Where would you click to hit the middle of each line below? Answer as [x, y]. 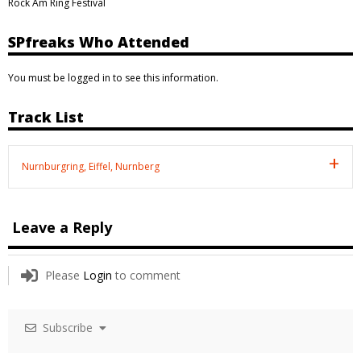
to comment [146, 275]
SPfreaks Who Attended [99, 41]
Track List [46, 116]
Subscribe [68, 327]
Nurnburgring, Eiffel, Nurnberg [91, 166]
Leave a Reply [62, 227]
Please [64, 275]
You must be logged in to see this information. [113, 77]
